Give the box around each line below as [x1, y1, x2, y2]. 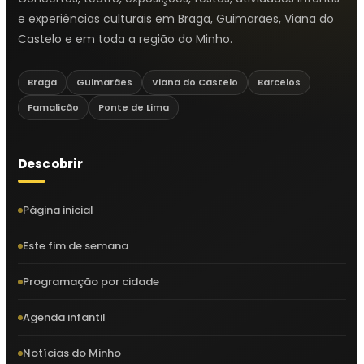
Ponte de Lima [98, 100, 169, 114]
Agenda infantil [23, 309, 106, 325]
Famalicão [28, 100, 79, 114]
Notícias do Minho [23, 344, 121, 361]
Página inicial [23, 201, 93, 218]
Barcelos [258, 75, 301, 89]
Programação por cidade [23, 273, 159, 289]
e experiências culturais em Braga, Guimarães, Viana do [18, 10, 334, 27]
